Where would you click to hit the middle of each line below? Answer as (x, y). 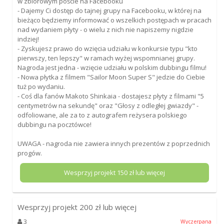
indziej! (28, 39)
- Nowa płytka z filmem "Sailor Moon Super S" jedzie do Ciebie (111, 77)
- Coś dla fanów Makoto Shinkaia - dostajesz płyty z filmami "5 (110, 96)
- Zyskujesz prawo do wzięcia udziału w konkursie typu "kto (107, 48)
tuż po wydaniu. (41, 86)
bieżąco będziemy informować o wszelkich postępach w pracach (114, 20)
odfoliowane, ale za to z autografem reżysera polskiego (102, 115)
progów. (29, 153)
